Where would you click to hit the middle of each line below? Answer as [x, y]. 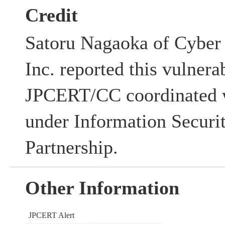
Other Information [102, 188]
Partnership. [71, 148]
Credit [51, 15]
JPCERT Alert [51, 215]
